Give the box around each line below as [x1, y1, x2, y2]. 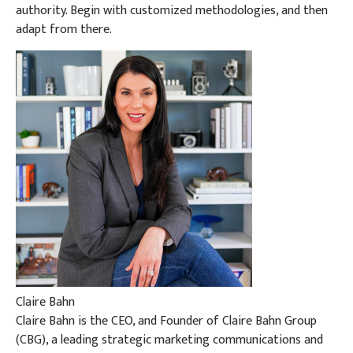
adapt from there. [16, 18, 112, 40]
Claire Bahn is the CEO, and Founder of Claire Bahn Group [16, 310, 317, 332]
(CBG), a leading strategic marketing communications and [16, 329, 323, 351]
